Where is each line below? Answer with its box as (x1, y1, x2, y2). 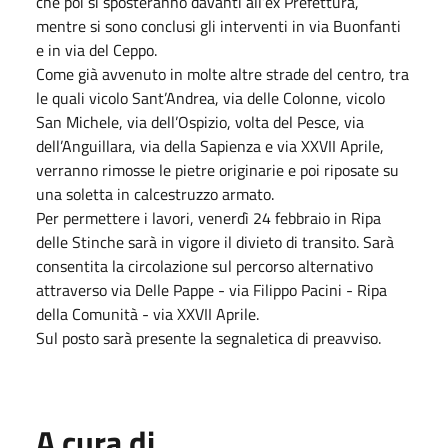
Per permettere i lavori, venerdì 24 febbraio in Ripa (36, 205, 381, 230)
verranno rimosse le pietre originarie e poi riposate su (36, 157, 399, 182)
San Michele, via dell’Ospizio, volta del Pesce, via (36, 109, 364, 134)
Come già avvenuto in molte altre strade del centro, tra (36, 61, 409, 86)
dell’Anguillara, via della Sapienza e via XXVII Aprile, (36, 133, 384, 158)
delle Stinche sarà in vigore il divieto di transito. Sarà (36, 229, 394, 254)
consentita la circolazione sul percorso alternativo (36, 253, 373, 278)
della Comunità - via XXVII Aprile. (36, 301, 259, 326)
